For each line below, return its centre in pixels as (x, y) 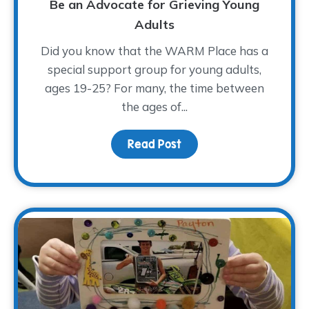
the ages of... (154, 107)
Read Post (154, 144)
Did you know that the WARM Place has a (154, 51)
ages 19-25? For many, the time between (154, 88)
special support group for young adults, (154, 70)
